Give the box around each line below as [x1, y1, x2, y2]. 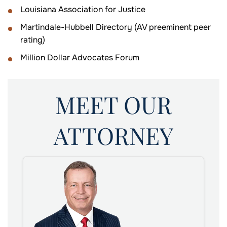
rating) [20, 34, 45, 46]
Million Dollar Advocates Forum [20, 52, 139, 63]
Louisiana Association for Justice [20, 4, 145, 15]
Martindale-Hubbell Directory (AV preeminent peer [20, 22, 211, 33]
